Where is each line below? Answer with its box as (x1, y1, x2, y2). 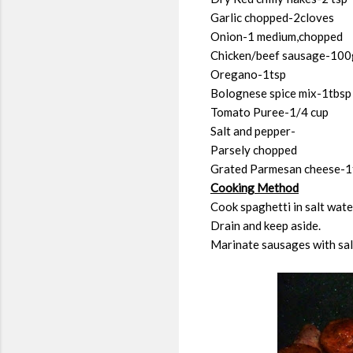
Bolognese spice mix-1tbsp (210, 85, 351, 100)
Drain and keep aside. (210, 217, 321, 232)
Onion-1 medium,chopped (210, 28, 343, 43)
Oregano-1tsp (210, 66, 286, 81)
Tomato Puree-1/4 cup (210, 104, 329, 119)
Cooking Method (210, 180, 299, 195)
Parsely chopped (210, 142, 297, 157)
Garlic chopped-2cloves (210, 9, 334, 24)
